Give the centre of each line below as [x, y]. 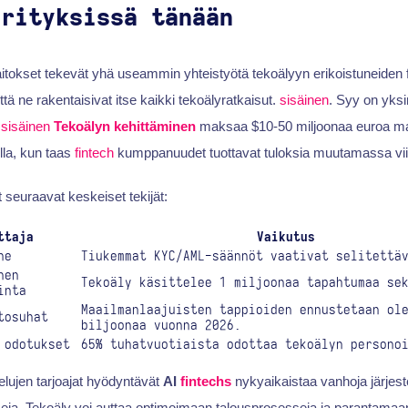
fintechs [205, 382]
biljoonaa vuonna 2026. [161, 325]
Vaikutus [286, 237]
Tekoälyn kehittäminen [124, 127]
